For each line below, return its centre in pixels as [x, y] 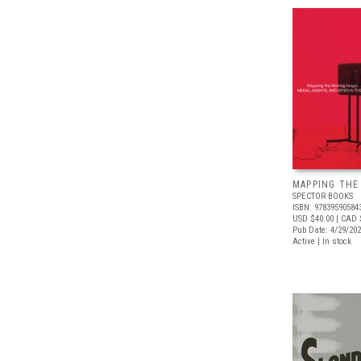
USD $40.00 [313, 219]
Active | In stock [322, 241]
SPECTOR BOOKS [323, 196]
